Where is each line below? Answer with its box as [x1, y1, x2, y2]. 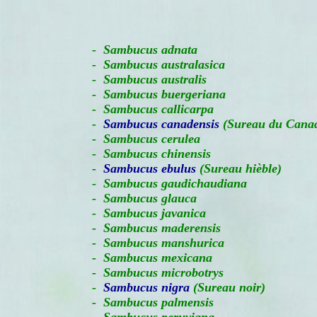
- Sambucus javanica [71, 206, 206, 220]
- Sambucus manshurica [71, 236, 224, 250]
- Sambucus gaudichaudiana [71, 176, 247, 190]
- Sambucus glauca [71, 191, 197, 205]
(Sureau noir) [190, 280, 265, 294]
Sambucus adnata [103, 42, 197, 57]
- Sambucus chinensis [71, 146, 211, 161]
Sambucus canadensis [103, 117, 219, 131]
